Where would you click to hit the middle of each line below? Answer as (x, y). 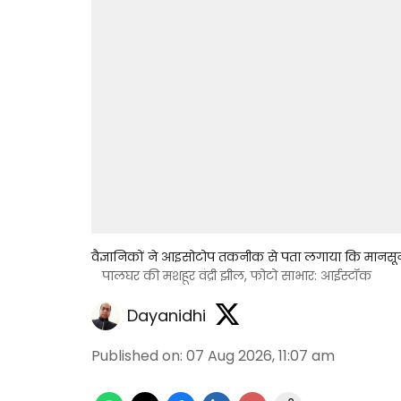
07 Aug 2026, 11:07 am (260, 356)
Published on (136, 356)
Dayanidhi (166, 315)
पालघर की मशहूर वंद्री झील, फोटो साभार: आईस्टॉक (237, 276)
